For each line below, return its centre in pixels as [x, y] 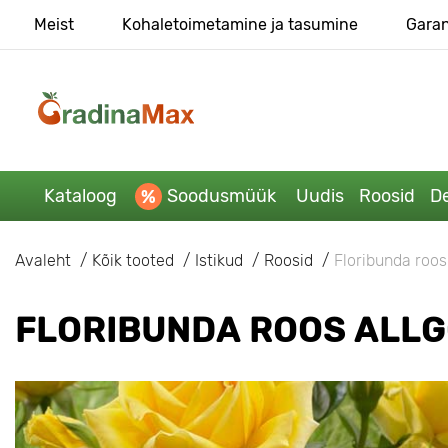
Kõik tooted [133, 260]
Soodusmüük [221, 195]
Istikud [219, 260]
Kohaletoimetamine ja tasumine [239, 24]
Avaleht [43, 260]
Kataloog [80, 195]
